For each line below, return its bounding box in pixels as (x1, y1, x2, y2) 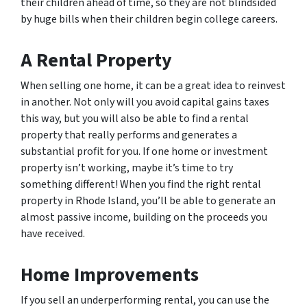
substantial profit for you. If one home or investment (21, 144, 268, 159)
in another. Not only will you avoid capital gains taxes (21, 95, 269, 110)
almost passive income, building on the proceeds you (21, 210, 267, 225)
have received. (21, 226, 85, 241)
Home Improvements (21, 261, 199, 288)
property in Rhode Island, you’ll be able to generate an (21, 193, 275, 208)
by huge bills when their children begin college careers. (21, 12, 278, 27)
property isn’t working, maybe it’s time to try (21, 160, 233, 175)
